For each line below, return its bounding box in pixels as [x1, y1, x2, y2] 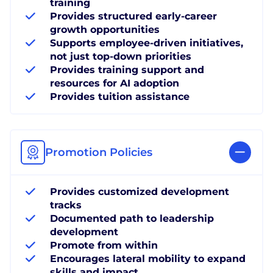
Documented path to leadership [50, 212, 214, 224]
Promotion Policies [45, 145, 152, 159]
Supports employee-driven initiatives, [50, 37, 243, 49]
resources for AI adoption [50, 77, 179, 89]
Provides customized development [50, 185, 229, 197]
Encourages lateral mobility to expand [50, 252, 246, 264]
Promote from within [50, 239, 158, 251]
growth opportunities [50, 23, 160, 35]
